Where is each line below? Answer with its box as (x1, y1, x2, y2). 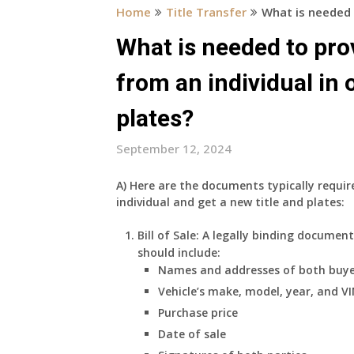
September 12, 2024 (116, 141, 232, 156)
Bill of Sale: (137, 228, 199, 243)
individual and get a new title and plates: (116, 194, 345, 209)
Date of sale (158, 326, 233, 341)
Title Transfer (166, 4, 247, 20)
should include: (137, 245, 227, 260)
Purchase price (158, 305, 245, 320)
